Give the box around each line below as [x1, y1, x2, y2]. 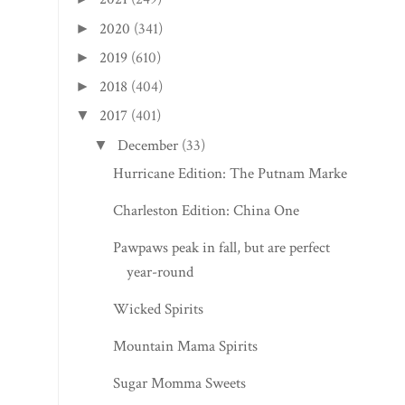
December [118, 135, 179, 155]
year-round [127, 261, 194, 282]
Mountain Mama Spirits [113, 335, 259, 356]
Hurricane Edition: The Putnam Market [113, 163, 353, 184]
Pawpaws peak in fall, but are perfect [113, 237, 331, 258]
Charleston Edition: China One [113, 200, 300, 221]
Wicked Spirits [113, 298, 204, 319]
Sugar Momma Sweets [113, 372, 247, 393]
